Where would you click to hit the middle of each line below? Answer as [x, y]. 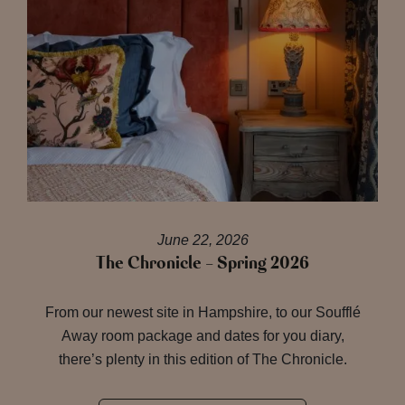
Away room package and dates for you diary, [202, 336]
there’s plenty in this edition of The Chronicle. [202, 359]
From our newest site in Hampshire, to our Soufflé [202, 312]
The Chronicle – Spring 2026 [202, 263]
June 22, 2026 [202, 240]
